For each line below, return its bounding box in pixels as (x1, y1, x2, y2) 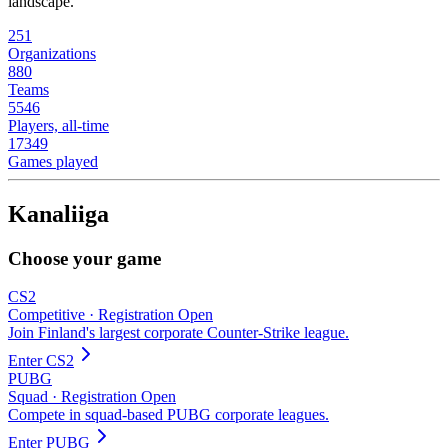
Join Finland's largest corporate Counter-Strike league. (8, 324, 349, 342)
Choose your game (8, 247, 161, 269)
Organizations (8, 44, 96, 62)
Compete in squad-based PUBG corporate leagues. (8, 406, 329, 424)
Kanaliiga (8, 200, 109, 227)
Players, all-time (8, 116, 109, 134)
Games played (8, 152, 98, 170)
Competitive (8, 306, 85, 324)
